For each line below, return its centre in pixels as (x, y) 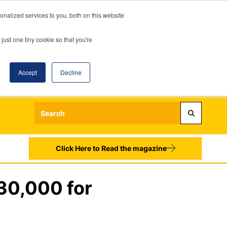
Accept (28, 72)
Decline (71, 72)
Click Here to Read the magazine (111, 148)
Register (87, 76)
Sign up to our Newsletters (153, 76)
